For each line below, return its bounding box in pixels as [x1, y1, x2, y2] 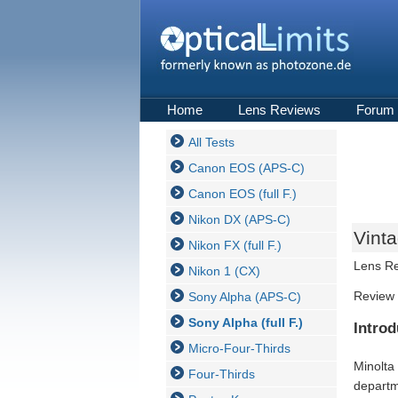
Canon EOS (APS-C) [188, 161, 305, 175]
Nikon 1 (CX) [188, 264, 260, 278]
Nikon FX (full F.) [188, 238, 282, 252]
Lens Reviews [238, 102, 321, 117]
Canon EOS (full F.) [188, 187, 297, 201]
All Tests [188, 135, 235, 149]
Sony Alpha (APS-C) [188, 290, 301, 304]
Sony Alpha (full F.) [188, 315, 303, 330]
